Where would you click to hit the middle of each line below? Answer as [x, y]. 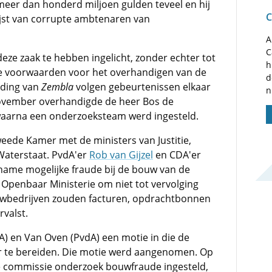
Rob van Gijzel [121, 155]
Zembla [57, 87]
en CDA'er [177, 155]
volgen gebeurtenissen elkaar [142, 87]
